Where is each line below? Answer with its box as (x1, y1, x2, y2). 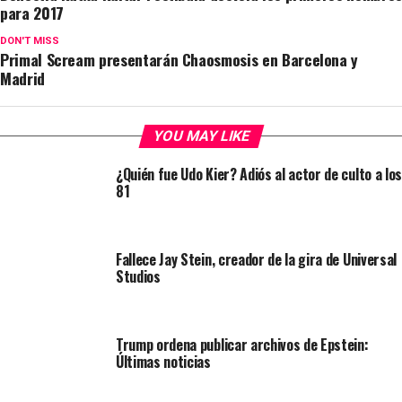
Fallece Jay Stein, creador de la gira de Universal (115, 249, 397, 270)
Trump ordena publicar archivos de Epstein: (115, 334, 369, 355)
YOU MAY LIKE (151, 127, 252, 144)
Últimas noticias (115, 351, 211, 372)
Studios (115, 266, 161, 287)
